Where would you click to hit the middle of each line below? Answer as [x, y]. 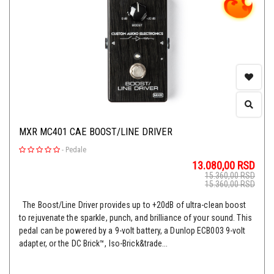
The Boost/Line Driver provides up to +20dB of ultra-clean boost [133, 205]
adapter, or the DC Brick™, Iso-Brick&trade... [94, 244]
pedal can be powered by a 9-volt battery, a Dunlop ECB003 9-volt [132, 231]
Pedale [76, 150]
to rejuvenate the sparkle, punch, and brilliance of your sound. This [135, 218]
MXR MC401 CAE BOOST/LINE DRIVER [96, 132]
